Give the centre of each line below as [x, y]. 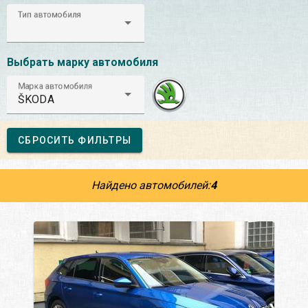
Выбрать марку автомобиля [82, 62]
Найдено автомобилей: [151, 185]
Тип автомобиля [49, 14]
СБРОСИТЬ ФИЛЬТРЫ [75, 140]
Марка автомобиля [55, 86]
